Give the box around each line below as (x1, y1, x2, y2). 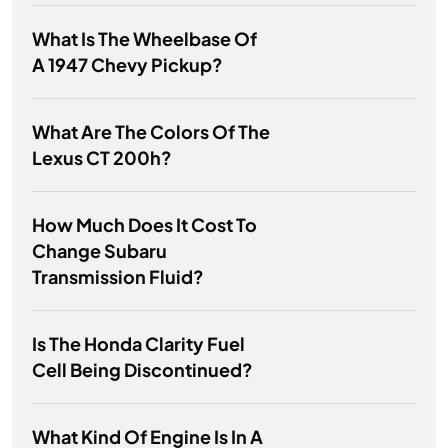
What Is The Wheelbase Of (32, 27, 257, 51)
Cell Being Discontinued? (32, 358, 253, 382)
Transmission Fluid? (32, 265, 204, 289)
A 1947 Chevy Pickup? (32, 53, 223, 77)
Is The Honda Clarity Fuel (32, 332, 245, 356)
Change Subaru (32, 239, 167, 263)
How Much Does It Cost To (32, 213, 257, 237)
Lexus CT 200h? (32, 146, 172, 170)
